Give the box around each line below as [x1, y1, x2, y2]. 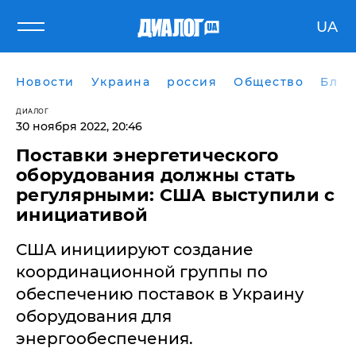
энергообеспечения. [16, 329, 193, 348]
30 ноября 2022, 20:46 [16, 119, 142, 133]
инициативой [16, 204, 148, 226]
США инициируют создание [16, 240, 253, 259]
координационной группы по [16, 262, 268, 281]
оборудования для [16, 307, 172, 326]
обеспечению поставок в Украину [16, 284, 304, 304]
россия [167, 75, 217, 89]
